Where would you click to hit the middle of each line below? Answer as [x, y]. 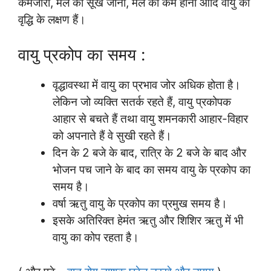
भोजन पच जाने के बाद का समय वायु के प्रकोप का [152, 170]
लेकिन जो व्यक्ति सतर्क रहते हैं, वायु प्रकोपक [142, 102]
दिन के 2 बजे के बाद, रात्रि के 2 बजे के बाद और [149, 153]
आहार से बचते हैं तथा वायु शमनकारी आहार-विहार [150, 119]
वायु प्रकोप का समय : [82, 55]
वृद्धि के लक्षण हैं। [52, 19]
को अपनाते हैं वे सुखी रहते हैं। [112, 136]
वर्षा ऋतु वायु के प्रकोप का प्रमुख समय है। [140, 204]
